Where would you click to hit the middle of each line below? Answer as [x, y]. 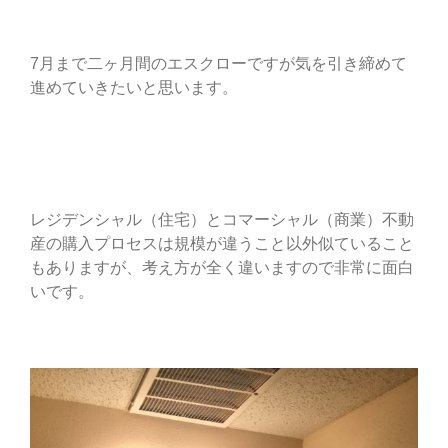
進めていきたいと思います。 [134, 88]
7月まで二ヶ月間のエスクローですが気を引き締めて [218, 64]
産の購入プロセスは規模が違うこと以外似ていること [222, 244]
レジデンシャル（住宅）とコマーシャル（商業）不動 [222, 220]
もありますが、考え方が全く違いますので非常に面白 [222, 268]
